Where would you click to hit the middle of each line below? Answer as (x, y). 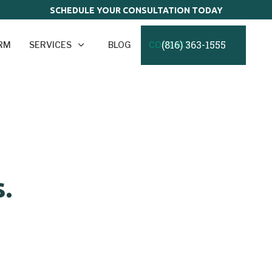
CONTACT (170, 45)
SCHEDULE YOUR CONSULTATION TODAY (136, 10)
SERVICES (51, 45)
